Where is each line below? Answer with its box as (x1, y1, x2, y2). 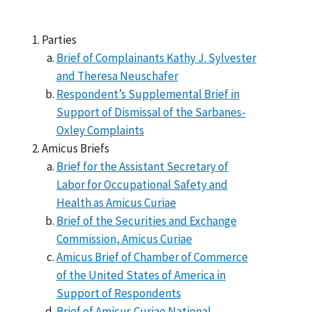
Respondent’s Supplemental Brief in (56, 86, 240, 102)
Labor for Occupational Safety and (56, 176, 228, 192)
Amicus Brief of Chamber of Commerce (56, 249, 248, 265)
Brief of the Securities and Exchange (56, 212, 237, 228)
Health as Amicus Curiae (56, 194, 176, 210)
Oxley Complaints (56, 122, 144, 138)
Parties (42, 31, 77, 47)
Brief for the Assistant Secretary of (56, 158, 228, 174)
